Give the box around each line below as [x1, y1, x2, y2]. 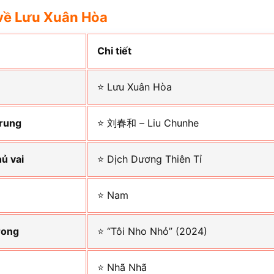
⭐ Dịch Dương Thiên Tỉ [97, 153, 202, 166]
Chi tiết [97, 45, 132, 57]
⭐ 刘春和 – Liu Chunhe [97, 117, 199, 130]
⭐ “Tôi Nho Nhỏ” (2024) [97, 225, 208, 238]
